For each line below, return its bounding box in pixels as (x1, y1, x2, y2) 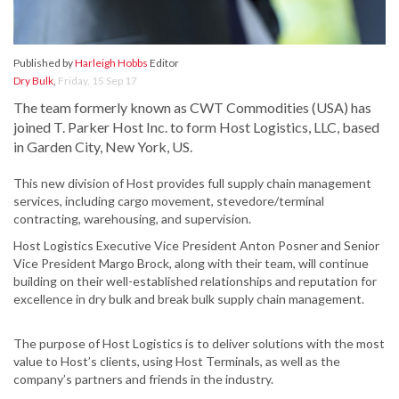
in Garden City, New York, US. (13, 138, 192, 156)
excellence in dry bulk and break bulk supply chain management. (13, 291, 364, 307)
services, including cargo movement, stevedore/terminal (13, 193, 324, 209)
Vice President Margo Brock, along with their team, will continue (13, 256, 369, 272)
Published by (13, 56, 75, 70)
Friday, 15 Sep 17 (58, 74, 137, 88)
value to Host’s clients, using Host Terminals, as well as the (13, 354, 340, 370)
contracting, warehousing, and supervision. (13, 211, 251, 227)
